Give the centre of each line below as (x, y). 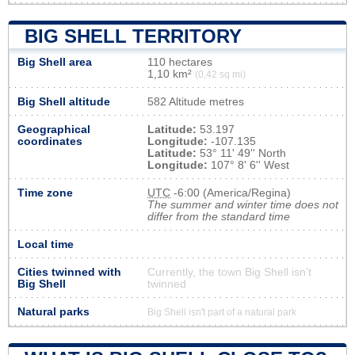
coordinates (50, 141)
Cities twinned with (69, 272)
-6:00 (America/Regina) (231, 193)
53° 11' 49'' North (241, 153)
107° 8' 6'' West (248, 165)
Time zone (45, 193)
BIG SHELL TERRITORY (133, 36)
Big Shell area (55, 62)
